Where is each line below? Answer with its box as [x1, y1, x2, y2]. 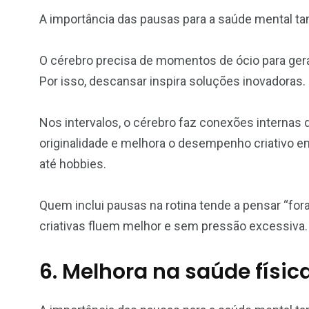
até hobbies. [39, 156, 106, 171]
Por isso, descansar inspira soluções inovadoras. [39, 73, 306, 88]
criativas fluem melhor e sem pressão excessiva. [39, 218, 308, 233]
